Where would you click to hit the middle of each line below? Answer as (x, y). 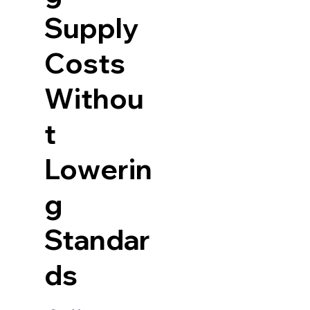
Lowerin (98, 168)
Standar (97, 239)
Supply (91, 27)
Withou (94, 98)
